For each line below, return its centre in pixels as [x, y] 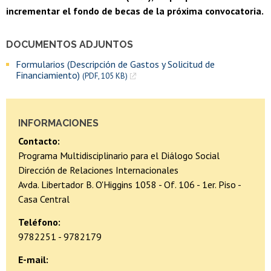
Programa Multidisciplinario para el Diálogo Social [119, 155]
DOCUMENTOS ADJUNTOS [70, 44]
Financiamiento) [49, 75]
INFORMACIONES [58, 123]
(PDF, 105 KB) [105, 76]
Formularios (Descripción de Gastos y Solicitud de [115, 64]
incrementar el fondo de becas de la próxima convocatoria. [135, 11]
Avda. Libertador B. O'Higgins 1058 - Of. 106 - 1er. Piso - [129, 184]
